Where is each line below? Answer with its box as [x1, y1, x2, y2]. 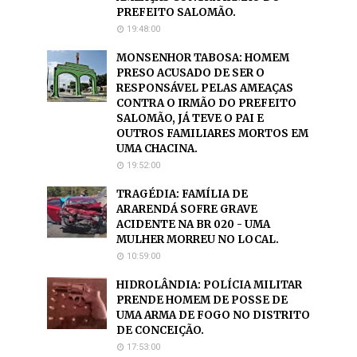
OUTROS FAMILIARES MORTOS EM [116, 127, 308, 141]
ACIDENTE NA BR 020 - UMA [116, 218, 270, 232]
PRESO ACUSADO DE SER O [116, 66, 265, 80]
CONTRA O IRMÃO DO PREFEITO [116, 96, 296, 111]
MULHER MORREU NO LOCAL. [116, 233, 279, 247]
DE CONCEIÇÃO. [116, 324, 204, 338]
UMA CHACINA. [116, 142, 198, 156]
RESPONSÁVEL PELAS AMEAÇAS [116, 81, 293, 96]
